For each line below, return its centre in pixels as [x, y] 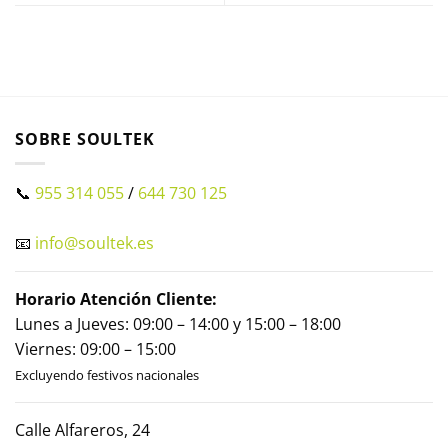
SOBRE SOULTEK [85, 138]
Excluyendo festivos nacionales [107, 375]
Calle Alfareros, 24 [82, 430]
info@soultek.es [94, 243]
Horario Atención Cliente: [116, 299]
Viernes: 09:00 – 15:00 [95, 349]
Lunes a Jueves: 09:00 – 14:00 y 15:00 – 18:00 [178, 324]
